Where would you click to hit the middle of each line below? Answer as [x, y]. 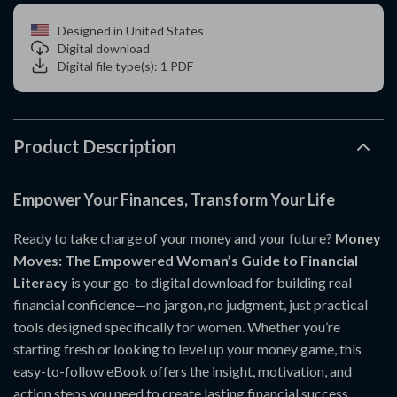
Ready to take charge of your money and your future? [174, 238]
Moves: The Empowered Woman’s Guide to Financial [186, 260]
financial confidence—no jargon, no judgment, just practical [191, 304]
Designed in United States [131, 30]
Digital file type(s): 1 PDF [125, 66]
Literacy [41, 282]
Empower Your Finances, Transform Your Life [174, 199]
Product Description [95, 146]
